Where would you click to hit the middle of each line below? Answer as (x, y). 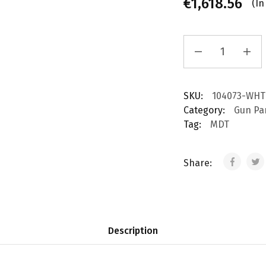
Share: (199, 163)
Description (133, 231)
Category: (204, 110)
